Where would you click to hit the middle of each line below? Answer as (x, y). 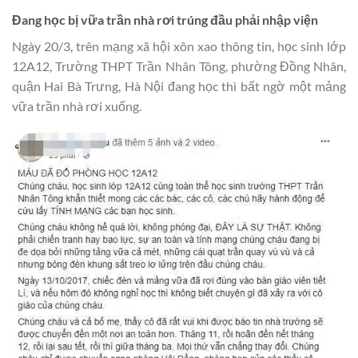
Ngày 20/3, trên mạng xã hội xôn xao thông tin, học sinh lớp (179, 46)
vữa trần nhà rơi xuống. (77, 105)
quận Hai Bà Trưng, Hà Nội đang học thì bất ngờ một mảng (179, 86)
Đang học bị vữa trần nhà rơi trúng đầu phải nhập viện (165, 19)
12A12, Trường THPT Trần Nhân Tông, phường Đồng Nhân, (179, 66)
